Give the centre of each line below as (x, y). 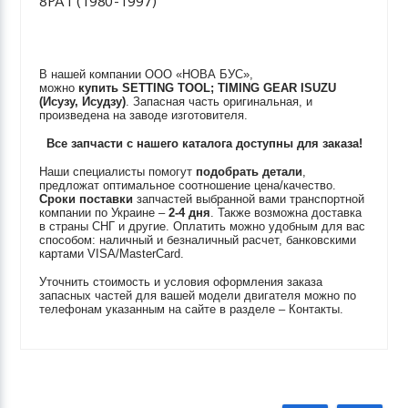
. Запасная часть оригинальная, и (219, 102)
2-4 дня (190, 213)
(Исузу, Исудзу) (83, 102)
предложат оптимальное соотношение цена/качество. (188, 185)
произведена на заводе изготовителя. (144, 115)
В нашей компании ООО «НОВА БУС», (147, 74)
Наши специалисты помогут (118, 172)
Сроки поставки (87, 199)
